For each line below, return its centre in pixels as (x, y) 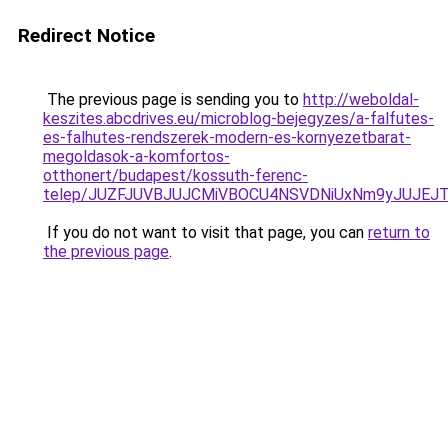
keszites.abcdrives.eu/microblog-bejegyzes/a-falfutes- (238, 118)
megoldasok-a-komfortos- (136, 156)
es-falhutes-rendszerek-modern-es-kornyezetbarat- (227, 137)
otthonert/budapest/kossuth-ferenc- (175, 175)
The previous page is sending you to (173, 99)
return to (399, 232)
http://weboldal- (361, 99)
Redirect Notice (86, 35)
